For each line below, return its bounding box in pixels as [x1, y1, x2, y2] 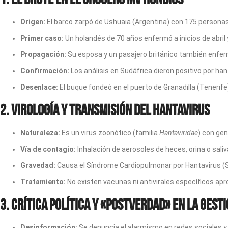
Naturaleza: [20, 129, 60, 137]
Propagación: [20, 50, 66, 59]
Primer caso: [20, 34, 64, 42]
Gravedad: [20, 161, 55, 169]
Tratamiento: [20, 178, 66, 186]
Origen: [20, 18, 45, 26]
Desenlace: [20, 83, 58, 91]
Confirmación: [20, 67, 69, 75]
